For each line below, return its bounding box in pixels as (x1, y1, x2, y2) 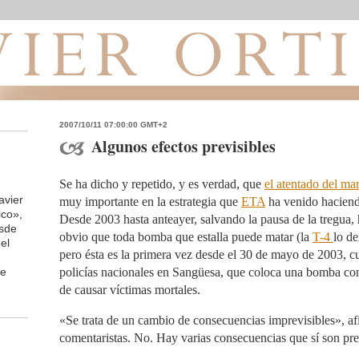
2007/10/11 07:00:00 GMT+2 (59, 120, 167, 129)
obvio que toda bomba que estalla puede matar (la (59, 230, 313, 244)
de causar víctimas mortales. (59, 283, 200, 296)
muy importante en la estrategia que (59, 195, 241, 208)
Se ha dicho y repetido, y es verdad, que (59, 177, 264, 191)
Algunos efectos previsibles (91, 135, 276, 158)
